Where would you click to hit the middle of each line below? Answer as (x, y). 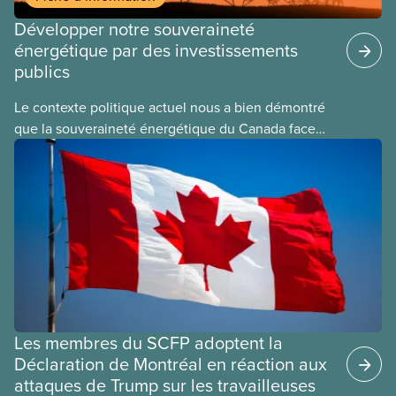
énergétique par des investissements (156, 50)
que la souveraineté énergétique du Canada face (165, 129)
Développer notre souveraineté (134, 29)
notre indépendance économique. (119, 171)
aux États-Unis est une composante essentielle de (168, 150)
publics (42, 72)
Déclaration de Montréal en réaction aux (171, 363)
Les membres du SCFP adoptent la (148, 342)
